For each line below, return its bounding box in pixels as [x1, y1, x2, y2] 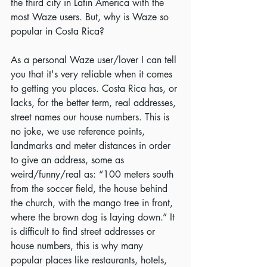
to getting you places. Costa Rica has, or [11, 82, 180, 95]
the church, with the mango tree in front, [11, 197, 176, 209]
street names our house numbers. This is [11, 111, 172, 123]
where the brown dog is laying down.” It [11, 211, 178, 223]
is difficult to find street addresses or [11, 225, 158, 238]
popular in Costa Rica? [11, 25, 104, 38]
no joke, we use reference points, [11, 125, 148, 138]
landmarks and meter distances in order [11, 139, 173, 152]
